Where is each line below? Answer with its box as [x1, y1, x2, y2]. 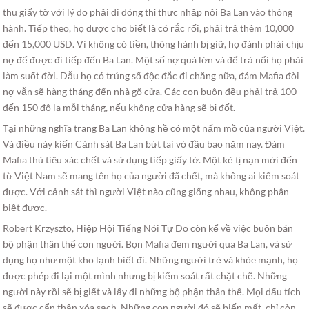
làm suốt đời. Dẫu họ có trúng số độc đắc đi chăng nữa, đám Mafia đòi [3, 69, 300, 81]
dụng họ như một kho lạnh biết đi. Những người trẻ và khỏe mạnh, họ [3, 253, 299, 266]
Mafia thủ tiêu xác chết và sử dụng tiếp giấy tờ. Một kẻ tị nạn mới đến [3, 153, 298, 166]
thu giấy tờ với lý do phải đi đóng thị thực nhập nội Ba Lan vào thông [3, 6, 293, 18]
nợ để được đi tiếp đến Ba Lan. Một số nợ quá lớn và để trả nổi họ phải [3, 53, 304, 66]
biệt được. [3, 201, 48, 213]
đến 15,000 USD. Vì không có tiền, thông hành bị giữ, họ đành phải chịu [3, 37, 305, 50]
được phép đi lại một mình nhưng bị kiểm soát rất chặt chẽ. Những [3, 269, 288, 281]
